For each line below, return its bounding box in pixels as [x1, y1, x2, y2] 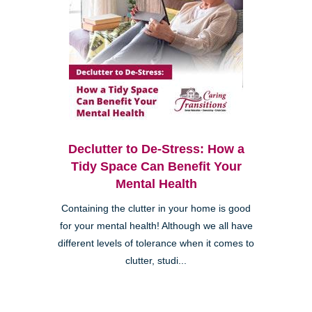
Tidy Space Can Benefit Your [70, 159, 242, 174]
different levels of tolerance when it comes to [58, 238, 254, 249]
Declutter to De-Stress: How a [68, 142, 244, 157]
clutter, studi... [125, 256, 187, 267]
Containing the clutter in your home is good [61, 203, 251, 214]
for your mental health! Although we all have [59, 221, 253, 232]
